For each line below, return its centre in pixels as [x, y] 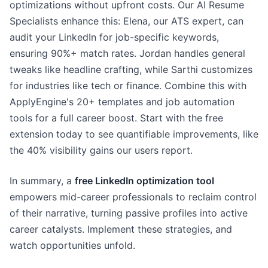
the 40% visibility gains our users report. [101, 150]
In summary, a [42, 181]
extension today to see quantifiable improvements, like [134, 134]
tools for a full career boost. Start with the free [116, 118]
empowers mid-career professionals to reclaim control [133, 197]
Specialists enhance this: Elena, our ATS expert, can [127, 21]
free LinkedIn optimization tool [144, 181]
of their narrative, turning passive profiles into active [129, 213]
